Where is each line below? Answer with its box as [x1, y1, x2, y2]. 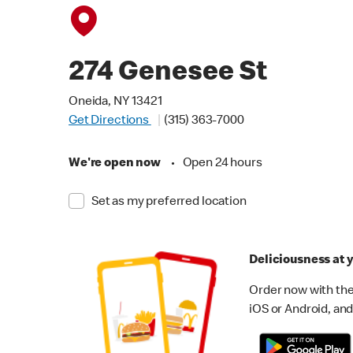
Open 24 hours [182, 158, 262, 170]
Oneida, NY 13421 [69, 96, 162, 109]
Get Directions [69, 115, 151, 128]
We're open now [69, 158, 161, 170]
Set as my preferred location [91, 196, 247, 209]
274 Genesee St [69, 60, 267, 88]
